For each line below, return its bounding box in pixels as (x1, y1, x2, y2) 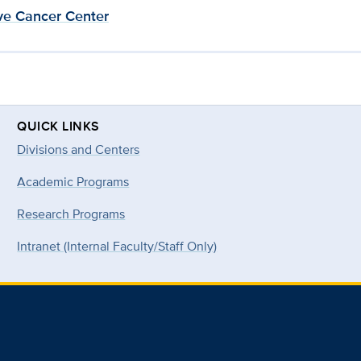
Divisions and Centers (17, 139, 140, 159)
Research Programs (17, 204, 126, 223)
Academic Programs (17, 172, 130, 191)
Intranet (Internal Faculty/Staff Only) (17, 236, 218, 255)
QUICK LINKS (17, 116, 100, 135)
